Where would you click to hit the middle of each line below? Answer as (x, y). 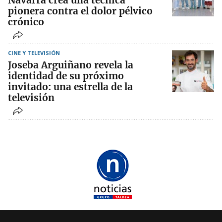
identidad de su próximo (66, 76)
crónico (26, 22)
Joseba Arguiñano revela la (71, 65)
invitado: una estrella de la (70, 87)
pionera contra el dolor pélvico (80, 11)
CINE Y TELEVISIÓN (34, 53)
